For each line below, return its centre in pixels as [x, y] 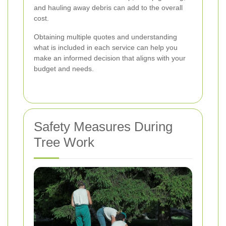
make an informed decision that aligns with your [110, 58]
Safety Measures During [103, 126]
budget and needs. [64, 68]
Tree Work [64, 142]
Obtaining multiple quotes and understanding [105, 37]
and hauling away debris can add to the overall [108, 7]
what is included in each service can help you [106, 47]
